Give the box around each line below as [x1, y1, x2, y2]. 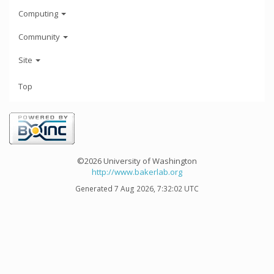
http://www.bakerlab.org [92, 166, 182, 177]
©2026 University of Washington [77, 155, 197, 166]
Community [18, 31, 62, 42]
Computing [18, 7, 60, 19]
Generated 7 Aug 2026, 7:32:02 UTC [75, 183, 199, 194]
